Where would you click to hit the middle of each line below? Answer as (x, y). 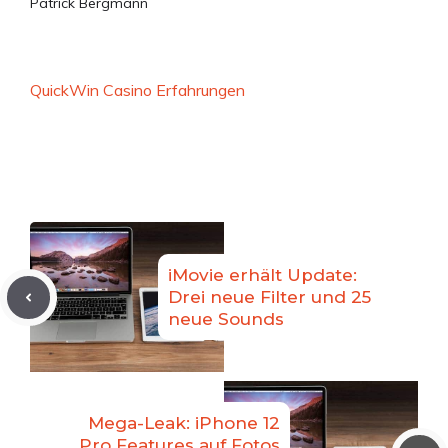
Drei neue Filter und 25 (269, 297)
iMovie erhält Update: (262, 275)
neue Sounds (226, 319)
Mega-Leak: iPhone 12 (184, 423)
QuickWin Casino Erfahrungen (137, 90)
